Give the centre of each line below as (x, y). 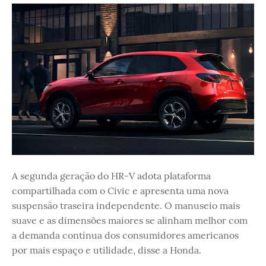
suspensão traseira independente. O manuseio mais (126, 205)
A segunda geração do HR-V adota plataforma (111, 176)
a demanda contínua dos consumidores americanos (125, 235)
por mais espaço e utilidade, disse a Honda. (107, 250)
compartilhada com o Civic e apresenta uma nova (120, 191)
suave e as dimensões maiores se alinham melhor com (130, 220)
